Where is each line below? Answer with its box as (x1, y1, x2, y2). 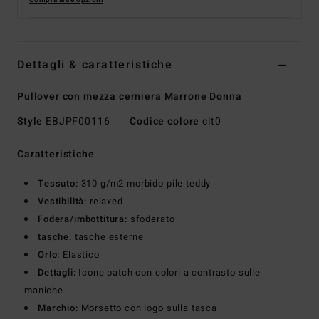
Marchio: (38, 301, 78, 315)
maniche (24, 283, 63, 298)
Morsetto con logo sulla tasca (78, 301, 217, 315)
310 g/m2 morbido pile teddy (78, 177, 211, 191)
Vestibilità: (38, 194, 88, 209)
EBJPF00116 (43, 114, 113, 130)
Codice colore (130, 114, 200, 130)
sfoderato (127, 212, 175, 226)
